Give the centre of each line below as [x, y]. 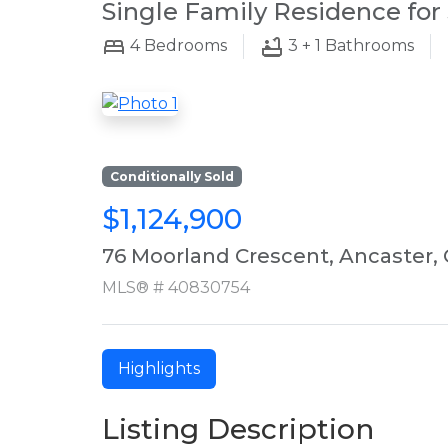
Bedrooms [183, 45]
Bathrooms [367, 45]
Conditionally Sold [171, 176]
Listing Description [238, 428]
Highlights [159, 368]
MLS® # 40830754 [176, 287]
